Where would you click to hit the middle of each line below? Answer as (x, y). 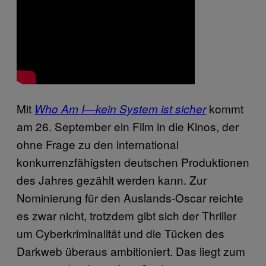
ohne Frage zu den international (98, 144)
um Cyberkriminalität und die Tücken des (121, 233)
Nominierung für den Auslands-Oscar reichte (130, 197)
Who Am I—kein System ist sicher (120, 108)
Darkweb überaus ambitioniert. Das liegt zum (131, 251)
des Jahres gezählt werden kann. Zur (112, 179)
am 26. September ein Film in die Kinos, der (128, 126)
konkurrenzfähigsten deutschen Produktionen (133, 161)
